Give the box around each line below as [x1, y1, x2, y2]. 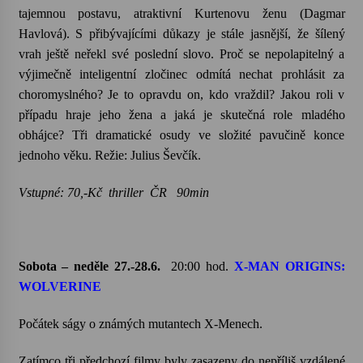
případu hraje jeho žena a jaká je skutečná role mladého [18, 108, 345, 122]
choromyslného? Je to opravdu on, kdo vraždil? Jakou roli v [18, 88, 345, 101]
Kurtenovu [194, 6, 250, 20]
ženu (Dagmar [249, 6, 345, 20]
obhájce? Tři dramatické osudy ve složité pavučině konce [18, 128, 345, 142]
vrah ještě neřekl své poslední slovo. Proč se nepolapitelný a [18, 47, 345, 61]
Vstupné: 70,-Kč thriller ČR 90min [18, 186, 209, 199]
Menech [217, 317, 259, 331]
